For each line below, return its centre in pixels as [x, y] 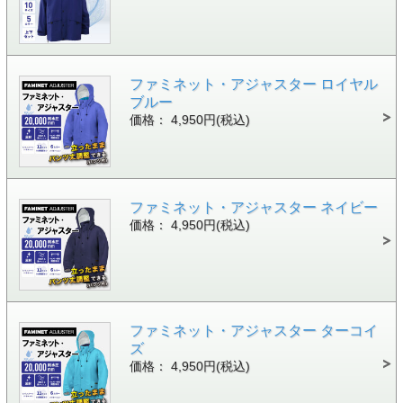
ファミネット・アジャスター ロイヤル [253, 84]
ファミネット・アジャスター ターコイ [253, 330]
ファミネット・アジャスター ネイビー [253, 207]
